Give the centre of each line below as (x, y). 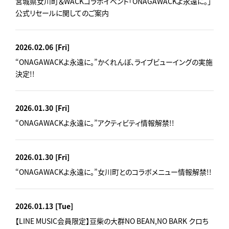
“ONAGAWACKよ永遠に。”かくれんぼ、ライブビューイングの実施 (114, 62)
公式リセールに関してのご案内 (62, 13)
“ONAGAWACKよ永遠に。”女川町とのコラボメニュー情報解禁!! (113, 171)
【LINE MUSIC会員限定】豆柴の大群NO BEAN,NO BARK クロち (112, 221)
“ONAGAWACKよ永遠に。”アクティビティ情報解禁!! (95, 122)
